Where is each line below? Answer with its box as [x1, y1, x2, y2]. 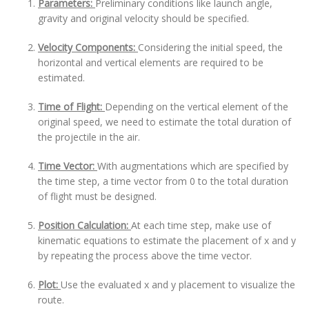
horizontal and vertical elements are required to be [38, 56, 263, 69]
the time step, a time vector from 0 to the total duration [38, 175, 288, 188]
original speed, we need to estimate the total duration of [38, 115, 291, 128]
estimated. [38, 71, 85, 84]
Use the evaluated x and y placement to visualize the [61, 278, 295, 291]
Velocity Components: [38, 41, 138, 54]
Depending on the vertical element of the [105, 100, 288, 113]
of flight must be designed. [38, 190, 157, 203]
